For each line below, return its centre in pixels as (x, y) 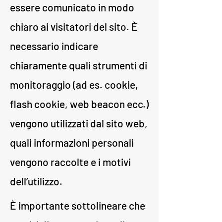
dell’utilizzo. (36, 181)
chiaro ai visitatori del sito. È (74, 27)
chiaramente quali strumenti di (79, 65)
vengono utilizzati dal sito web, (79, 123)
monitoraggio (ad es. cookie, (74, 84)
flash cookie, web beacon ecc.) (79, 104)
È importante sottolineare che (78, 205)
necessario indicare (54, 46)
